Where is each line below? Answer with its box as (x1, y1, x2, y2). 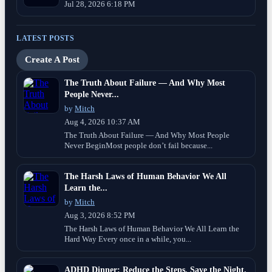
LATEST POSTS (16, 33, 75, 42)
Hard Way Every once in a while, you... (64, 234, 191, 243)
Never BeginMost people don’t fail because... (64, 141, 212, 150)
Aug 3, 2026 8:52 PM (64, 211, 135, 220)
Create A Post (25, 54, 80, 64)
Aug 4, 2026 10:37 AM (64, 117, 140, 126)
